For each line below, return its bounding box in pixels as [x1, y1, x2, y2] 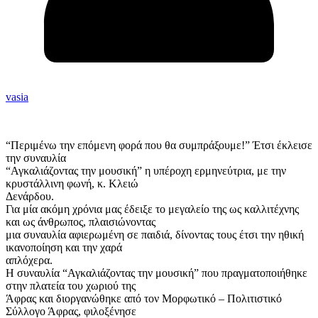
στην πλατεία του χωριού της [6, 280, 136, 292]
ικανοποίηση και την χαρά [6, 241, 122, 254]
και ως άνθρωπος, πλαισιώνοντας [6, 216, 155, 229]
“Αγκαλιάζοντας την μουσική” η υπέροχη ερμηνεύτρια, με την [6, 165, 286, 177]
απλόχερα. [6, 254, 53, 267]
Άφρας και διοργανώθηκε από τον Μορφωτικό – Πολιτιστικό [6, 292, 282, 305]
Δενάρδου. [6, 190, 54, 203]
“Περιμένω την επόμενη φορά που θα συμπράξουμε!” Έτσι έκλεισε [6, 139, 312, 152]
